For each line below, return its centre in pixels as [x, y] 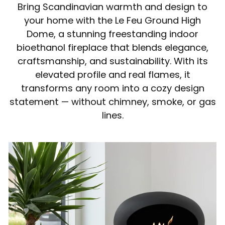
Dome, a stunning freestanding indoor [113, 34]
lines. [113, 116]
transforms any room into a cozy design [113, 88]
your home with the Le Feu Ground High [113, 21]
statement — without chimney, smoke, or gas [113, 102]
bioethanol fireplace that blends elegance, [113, 48]
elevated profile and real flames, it [113, 75]
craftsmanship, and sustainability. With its [113, 61]
